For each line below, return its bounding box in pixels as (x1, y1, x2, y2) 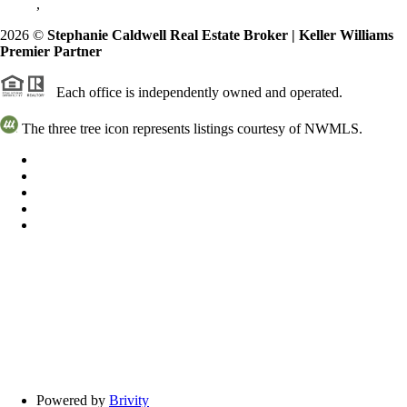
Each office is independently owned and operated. (45, 84, 342, 100)
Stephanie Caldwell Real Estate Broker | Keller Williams (47, 27, 393, 44)
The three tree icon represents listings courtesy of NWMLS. (18, 121, 362, 136)
